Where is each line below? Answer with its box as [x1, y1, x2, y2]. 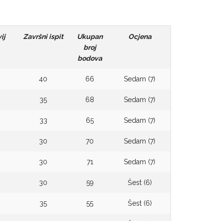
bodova [77, 54, 103, 62]
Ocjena [128, 33, 151, 40]
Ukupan [77, 33, 103, 40]
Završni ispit [23, 33, 64, 40]
